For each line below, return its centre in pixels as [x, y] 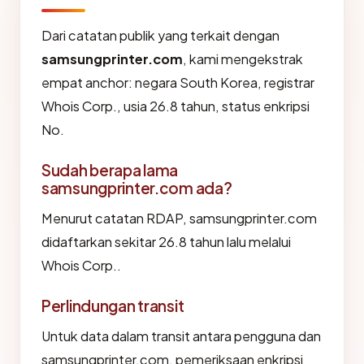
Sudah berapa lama [110, 170]
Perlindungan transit [113, 305]
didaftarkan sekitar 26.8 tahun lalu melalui [166, 242]
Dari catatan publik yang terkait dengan [160, 35]
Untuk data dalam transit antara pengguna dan [181, 336]
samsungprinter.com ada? [137, 188]
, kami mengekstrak [243, 59]
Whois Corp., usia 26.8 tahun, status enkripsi [175, 106]
